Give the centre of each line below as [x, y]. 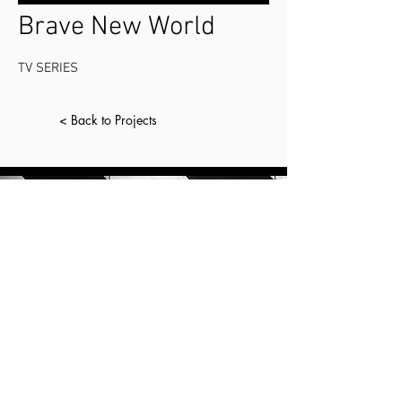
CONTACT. [142, 367]
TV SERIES [48, 68]
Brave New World [117, 27]
